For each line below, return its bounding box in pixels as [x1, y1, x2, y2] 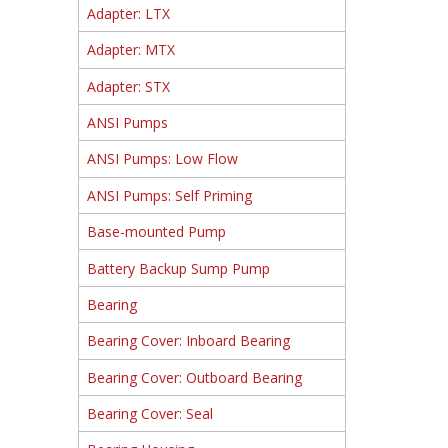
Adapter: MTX [86, 40, 175, 60]
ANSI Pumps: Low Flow [86, 149, 238, 169]
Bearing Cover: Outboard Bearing [86, 367, 302, 387]
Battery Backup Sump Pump [86, 258, 270, 278]
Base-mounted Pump [86, 222, 226, 242]
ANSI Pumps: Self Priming [86, 185, 252, 205]
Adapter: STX [86, 76, 170, 96]
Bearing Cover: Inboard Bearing [86, 331, 290, 351]
